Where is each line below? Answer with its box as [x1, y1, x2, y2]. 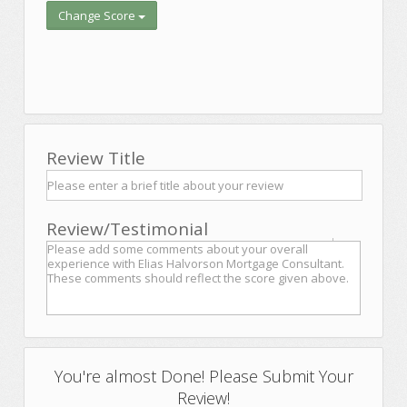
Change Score [58, 7, 138, 24]
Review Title [46, 146, 145, 170]
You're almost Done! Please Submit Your [54, 365, 353, 387]
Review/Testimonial [46, 217, 208, 241]
